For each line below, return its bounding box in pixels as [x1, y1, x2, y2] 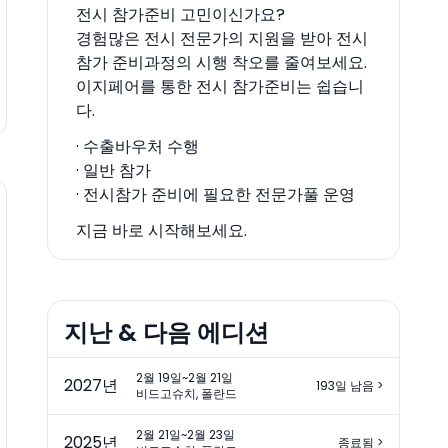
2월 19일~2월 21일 [135, 368, 233, 386]
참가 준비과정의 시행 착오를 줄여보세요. [75, 50, 367, 74]
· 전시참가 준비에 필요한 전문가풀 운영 [75, 182, 355, 206]
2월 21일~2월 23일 [135, 425, 235, 443]
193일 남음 [316, 376, 374, 394]
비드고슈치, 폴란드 [135, 384, 237, 402]
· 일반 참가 [75, 158, 151, 182]
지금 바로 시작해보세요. [75, 218, 247, 242]
